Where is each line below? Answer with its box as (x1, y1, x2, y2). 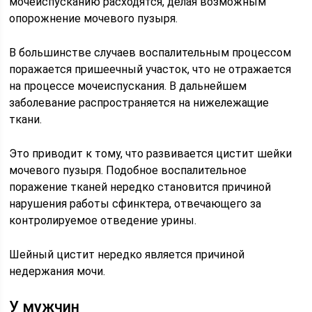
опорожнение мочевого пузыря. (9, 11, 178, 25)
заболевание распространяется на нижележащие (9, 95, 270, 109)
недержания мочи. (9, 264, 106, 278)
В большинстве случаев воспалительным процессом (9, 45, 292, 59)
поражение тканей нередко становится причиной (9, 180, 272, 194)
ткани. (9, 112, 42, 126)
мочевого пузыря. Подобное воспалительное (9, 163, 247, 177)
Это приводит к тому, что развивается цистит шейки (9, 146, 292, 160)
